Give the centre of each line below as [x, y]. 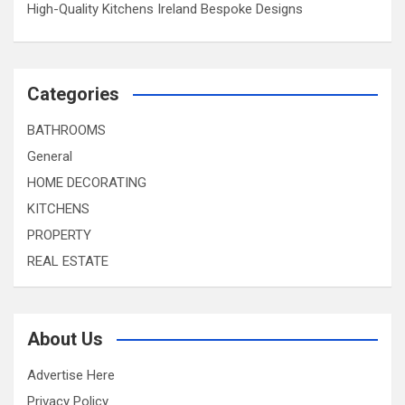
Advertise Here [71, 375]
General [50, 156]
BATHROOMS [66, 130]
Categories [73, 94]
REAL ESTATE [68, 261]
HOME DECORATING [87, 182]
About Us [65, 339]
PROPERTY [59, 235]
